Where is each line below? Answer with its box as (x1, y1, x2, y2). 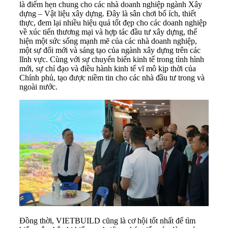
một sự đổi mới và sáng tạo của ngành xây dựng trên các (19, 45, 201, 54)
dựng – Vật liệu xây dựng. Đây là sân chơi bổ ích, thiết (19, 9, 196, 18)
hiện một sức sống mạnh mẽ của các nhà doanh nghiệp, (19, 36, 197, 45)
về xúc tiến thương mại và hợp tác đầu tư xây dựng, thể (19, 27, 197, 36)
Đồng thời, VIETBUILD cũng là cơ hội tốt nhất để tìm (19, 216, 195, 225)
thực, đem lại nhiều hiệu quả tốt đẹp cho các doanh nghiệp (19, 18, 207, 27)
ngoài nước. (19, 82, 58, 91)
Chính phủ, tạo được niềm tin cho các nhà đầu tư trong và (19, 73, 205, 82)
